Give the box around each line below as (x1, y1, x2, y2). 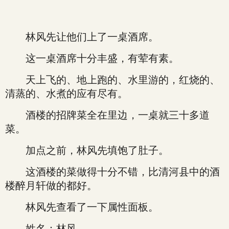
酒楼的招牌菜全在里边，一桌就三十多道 (5, 109, 210, 121)
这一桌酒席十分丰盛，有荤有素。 (5, 53, 179, 64)
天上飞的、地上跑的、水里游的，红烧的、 (5, 74, 220, 85)
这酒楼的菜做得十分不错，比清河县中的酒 (5, 166, 220, 177)
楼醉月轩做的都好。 (5, 180, 97, 191)
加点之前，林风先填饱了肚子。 (5, 145, 169, 156)
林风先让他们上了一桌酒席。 (5, 31, 158, 42)
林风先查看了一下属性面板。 (5, 201, 158, 213)
